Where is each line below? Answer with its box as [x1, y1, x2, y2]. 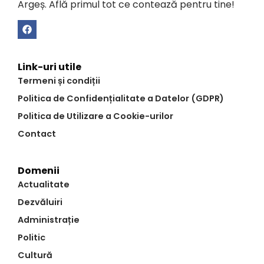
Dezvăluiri [18, 196, 62, 208]
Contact [18, 127, 56, 140]
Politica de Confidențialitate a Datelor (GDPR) [18, 92, 224, 104]
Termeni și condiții [18, 74, 100, 87]
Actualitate [18, 178, 70, 190]
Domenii [18, 163, 60, 177]
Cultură [18, 249, 52, 261]
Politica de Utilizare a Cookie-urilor [18, 110, 173, 122]
